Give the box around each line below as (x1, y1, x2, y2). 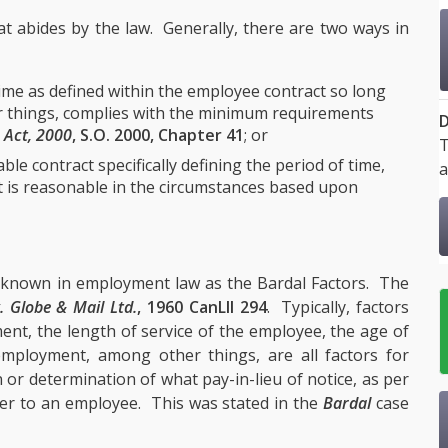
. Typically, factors (266, 296, 410, 318)
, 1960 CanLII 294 (137, 296, 267, 318)
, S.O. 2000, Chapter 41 (72, 124, 244, 146)
